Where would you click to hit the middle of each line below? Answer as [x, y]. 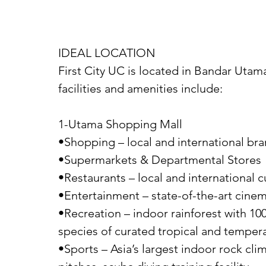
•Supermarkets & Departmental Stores [160, 160]
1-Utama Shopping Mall [120, 124]
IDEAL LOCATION [107, 53]
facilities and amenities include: [140, 88]
